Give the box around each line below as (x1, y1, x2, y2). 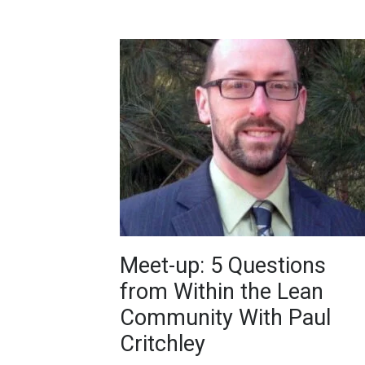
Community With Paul (120, 305, 331, 332)
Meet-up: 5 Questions (120, 253, 326, 279)
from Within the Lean (120, 279, 323, 306)
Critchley (120, 331, 205, 358)
